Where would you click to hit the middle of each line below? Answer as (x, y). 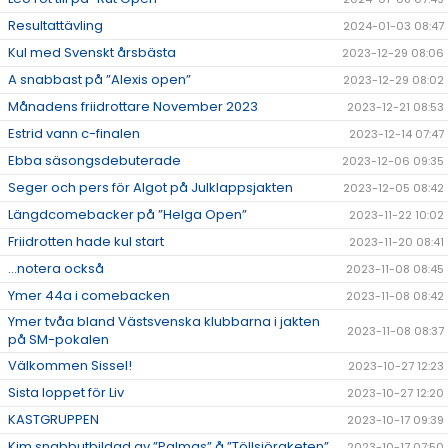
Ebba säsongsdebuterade (94, 161)
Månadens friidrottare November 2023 (133, 107)
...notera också (56, 269)
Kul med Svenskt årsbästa (92, 53)
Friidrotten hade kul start (86, 242)
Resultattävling (55, 26)
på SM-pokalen (58, 340)
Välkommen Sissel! (70, 366)
